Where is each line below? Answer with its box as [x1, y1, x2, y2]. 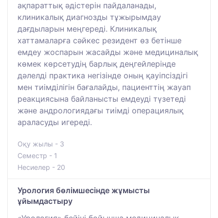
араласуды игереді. [18, 117, 92, 127]
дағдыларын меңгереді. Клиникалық [18, 24, 157, 34]
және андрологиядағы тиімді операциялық [18, 106, 183, 116]
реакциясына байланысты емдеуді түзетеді [18, 94, 186, 104]
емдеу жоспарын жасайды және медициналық [18, 47, 198, 57]
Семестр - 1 [18, 151, 57, 160]
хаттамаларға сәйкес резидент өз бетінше [18, 36, 182, 46]
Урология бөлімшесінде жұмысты [18, 185, 150, 196]
